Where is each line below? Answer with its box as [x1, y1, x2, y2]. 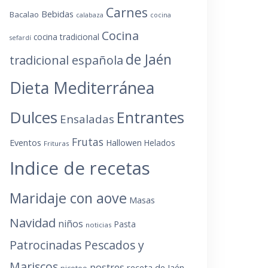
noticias [86, 220, 112, 229]
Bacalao [10, 8, 39, 20]
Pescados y [84, 236, 144, 253]
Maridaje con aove [10, 188, 127, 208]
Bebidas [41, 8, 74, 20]
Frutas [72, 134, 103, 149]
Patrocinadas [10, 236, 82, 253]
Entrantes [117, 106, 184, 127]
